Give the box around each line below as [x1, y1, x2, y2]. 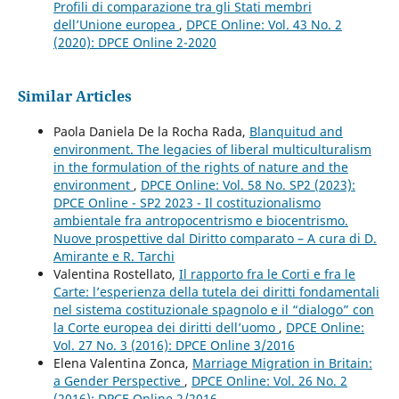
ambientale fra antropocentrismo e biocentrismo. [53, 212, 348, 230]
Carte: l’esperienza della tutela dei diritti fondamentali [53, 283, 379, 301]
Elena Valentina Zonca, [53, 354, 192, 372]
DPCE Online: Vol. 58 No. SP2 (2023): [140, 176, 355, 194]
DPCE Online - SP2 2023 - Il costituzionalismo [53, 194, 321, 212]
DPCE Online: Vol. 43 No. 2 [185, 16, 342, 34]
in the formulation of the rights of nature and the [53, 159, 348, 176]
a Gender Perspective [53, 372, 184, 390]
